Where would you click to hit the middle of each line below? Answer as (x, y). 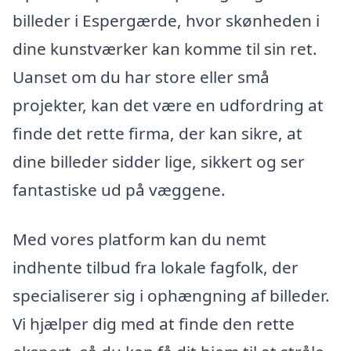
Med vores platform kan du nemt (139, 239)
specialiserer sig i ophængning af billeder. (171, 296)
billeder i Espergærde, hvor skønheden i (166, 20)
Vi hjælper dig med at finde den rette (154, 324)
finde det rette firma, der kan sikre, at (157, 133)
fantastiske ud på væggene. (119, 189)
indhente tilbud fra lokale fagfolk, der (156, 268)
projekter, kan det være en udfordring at (168, 105)
